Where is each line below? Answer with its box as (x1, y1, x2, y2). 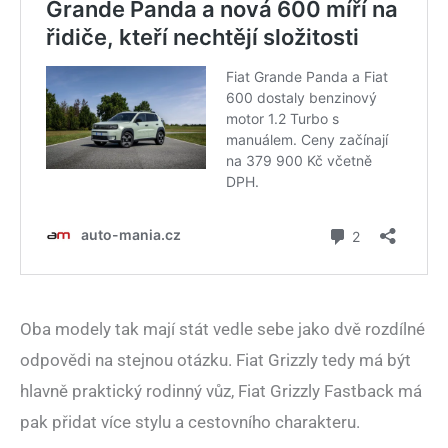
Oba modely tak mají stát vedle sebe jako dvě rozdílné (20, 319, 425, 340)
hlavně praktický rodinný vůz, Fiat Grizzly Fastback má (20, 381, 422, 402)
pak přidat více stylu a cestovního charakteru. (20, 412, 360, 433)
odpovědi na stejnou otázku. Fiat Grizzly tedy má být (20, 350, 411, 371)
